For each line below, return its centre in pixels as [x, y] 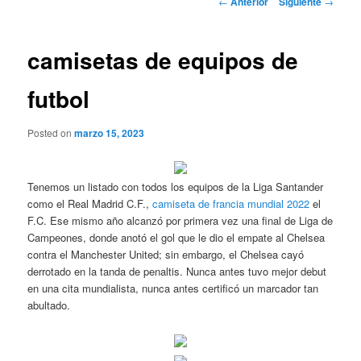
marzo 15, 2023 [110, 133]
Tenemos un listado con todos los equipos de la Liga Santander [176, 186]
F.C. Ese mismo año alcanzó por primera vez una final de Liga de [180, 220]
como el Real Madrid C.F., [90, 203]
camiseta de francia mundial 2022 [231, 203]
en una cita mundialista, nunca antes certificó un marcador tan [173, 288]
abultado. [49, 305]
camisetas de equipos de [163, 60]
